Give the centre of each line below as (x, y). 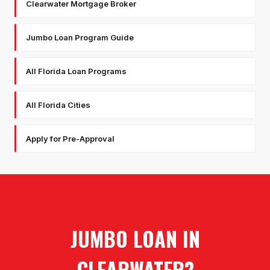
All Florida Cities (58, 105)
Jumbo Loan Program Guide (80, 38)
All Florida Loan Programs (76, 71)
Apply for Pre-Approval (70, 139)
